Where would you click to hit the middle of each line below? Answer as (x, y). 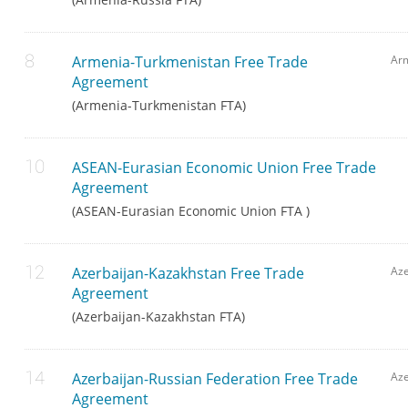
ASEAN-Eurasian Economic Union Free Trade (224, 168)
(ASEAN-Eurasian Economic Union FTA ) (191, 211)
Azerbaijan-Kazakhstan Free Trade (189, 274)
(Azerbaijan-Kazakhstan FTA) (159, 317)
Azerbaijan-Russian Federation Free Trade (215, 379)
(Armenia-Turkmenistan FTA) (159, 106)
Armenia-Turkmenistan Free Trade (190, 62)
